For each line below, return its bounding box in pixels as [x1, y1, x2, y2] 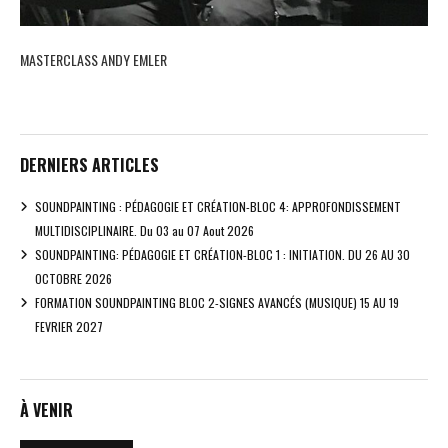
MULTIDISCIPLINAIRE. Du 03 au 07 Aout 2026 [35, 221, 254, 239]
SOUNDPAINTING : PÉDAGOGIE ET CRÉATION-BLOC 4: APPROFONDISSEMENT [35, 197, 401, 215]
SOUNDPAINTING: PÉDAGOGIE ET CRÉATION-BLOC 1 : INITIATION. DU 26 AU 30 [35, 245, 410, 263]
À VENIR [20, 397, 73, 422]
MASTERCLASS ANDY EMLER [20, 48, 167, 70]
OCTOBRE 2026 [35, 269, 112, 287]
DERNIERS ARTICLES [20, 152, 159, 177]
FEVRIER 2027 [35, 317, 103, 335]
